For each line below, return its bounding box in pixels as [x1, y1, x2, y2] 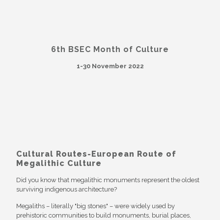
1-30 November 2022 [76, 62, 144, 70]
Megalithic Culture [16, 159, 102, 168]
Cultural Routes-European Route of [16, 149, 176, 159]
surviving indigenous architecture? [16, 186, 117, 193]
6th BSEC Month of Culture [51, 45, 169, 54]
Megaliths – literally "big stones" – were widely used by [16, 202, 175, 210]
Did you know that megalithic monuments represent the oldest [16, 176, 199, 184]
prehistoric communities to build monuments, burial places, [16, 212, 191, 219]
